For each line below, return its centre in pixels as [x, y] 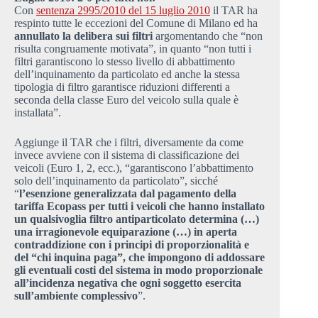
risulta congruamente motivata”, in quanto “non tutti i [133, 49]
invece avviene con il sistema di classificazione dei [127, 155]
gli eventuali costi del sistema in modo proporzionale [138, 270]
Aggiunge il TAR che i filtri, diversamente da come [129, 143]
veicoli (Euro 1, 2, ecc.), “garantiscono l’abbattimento [134, 168]
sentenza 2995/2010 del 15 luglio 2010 [123, 11]
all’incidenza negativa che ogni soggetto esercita [128, 283]
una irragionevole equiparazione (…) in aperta [126, 232]
